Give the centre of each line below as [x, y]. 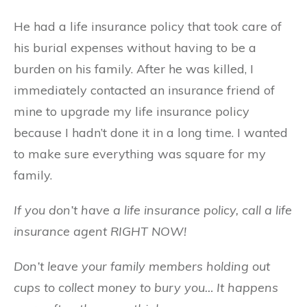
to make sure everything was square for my [140, 154]
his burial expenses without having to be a [135, 48]
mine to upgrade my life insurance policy [132, 111]
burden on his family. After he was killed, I [134, 69]
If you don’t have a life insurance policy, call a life [153, 210]
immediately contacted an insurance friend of [144, 90]
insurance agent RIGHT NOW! [100, 231]
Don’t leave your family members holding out [142, 266]
